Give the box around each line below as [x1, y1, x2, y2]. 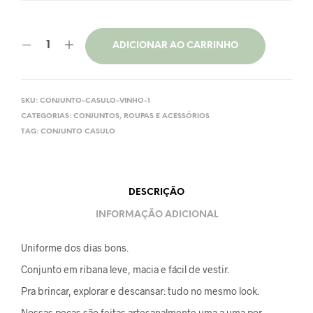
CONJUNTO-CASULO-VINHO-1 [40, 96, 150, 105]
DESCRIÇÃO [129, 188, 184, 198]
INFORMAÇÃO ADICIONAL [95, 210, 218, 220]
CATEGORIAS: [21, 112, 73, 120]
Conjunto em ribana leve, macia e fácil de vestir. [21, 263, 229, 275]
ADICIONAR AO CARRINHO [112, 41, 238, 50]
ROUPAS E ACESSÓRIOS [124, 112, 210, 120]
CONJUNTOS [73, 112, 119, 120]
